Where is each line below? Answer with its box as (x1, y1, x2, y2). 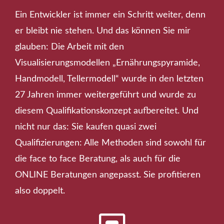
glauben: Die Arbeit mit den (15, 42, 124, 51)
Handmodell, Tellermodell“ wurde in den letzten (15, 74, 203, 83)
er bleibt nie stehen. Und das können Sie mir (15, 26, 190, 35)
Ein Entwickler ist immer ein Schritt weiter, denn (15, 10, 205, 19)
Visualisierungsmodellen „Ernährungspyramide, (15, 58, 200, 67)
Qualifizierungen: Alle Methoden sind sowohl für (15, 138, 206, 147)
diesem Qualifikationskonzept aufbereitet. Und (15, 106, 198, 115)
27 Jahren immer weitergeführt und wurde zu (15, 90, 196, 99)
